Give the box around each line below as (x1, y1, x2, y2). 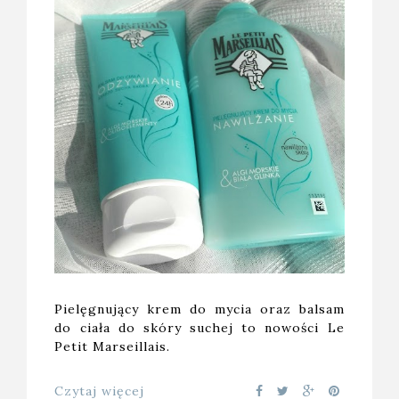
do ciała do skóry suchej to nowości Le (54, 320, 345, 337)
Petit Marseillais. (54, 338, 171, 355)
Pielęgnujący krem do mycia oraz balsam (54, 301, 345, 318)
